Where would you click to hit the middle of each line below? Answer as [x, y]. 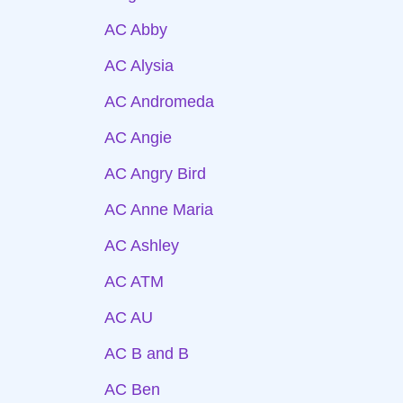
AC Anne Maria [159, 210]
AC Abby [136, 30]
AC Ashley [142, 246]
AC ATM [134, 282]
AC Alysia [139, 66]
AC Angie [138, 138]
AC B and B [147, 354]
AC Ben [132, 390]
